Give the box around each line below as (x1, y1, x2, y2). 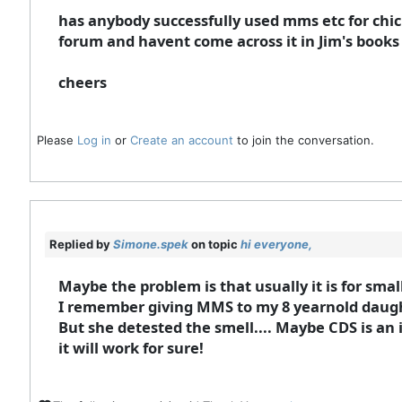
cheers (57, 71, 107, 92)
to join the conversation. (232, 132, 374, 147)
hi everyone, (240, 236, 312, 251)
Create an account (129, 132, 233, 147)
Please (36, 132, 77, 147)
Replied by (48, 236, 113, 251)
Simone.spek (112, 236, 188, 251)
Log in (76, 132, 111, 147)
